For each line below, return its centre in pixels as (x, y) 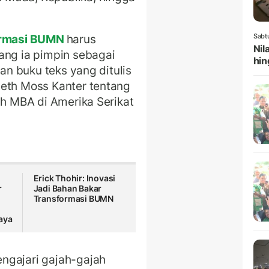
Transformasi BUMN (74, 199)
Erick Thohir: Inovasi (74, 178)
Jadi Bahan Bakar (68, 189)
